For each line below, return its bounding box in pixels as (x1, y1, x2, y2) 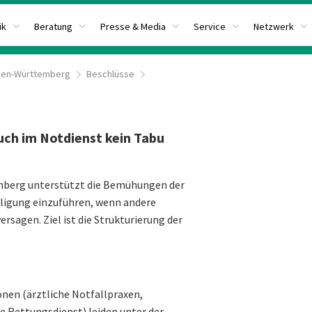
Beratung (34, 20, 72, 33)
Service (194, 20, 226, 33)
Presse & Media (100, 20, 166, 33)
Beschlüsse (86, 68, 135, 80)
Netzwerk (253, 20, 294, 33)
